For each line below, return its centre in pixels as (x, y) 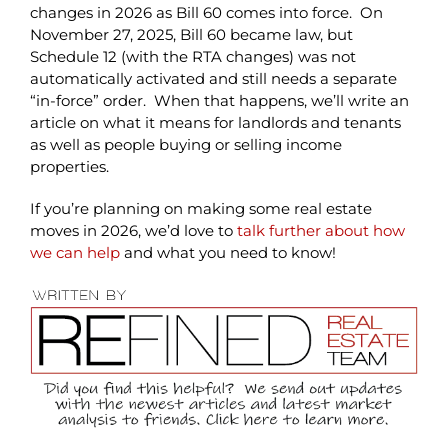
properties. (69, 166)
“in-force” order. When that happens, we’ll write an (219, 100)
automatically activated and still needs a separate (213, 78)
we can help (74, 252)
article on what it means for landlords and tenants (215, 122)
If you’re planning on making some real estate (200, 208)
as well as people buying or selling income (185, 144)
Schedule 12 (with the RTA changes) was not (192, 56)
